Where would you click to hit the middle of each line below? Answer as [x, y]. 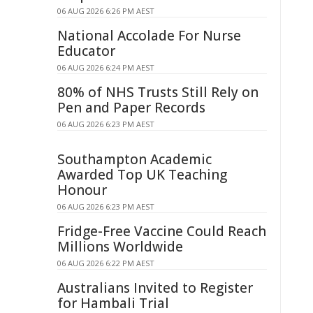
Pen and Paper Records [131, 108]
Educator [86, 51]
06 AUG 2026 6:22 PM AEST [106, 263]
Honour [82, 190]
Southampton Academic [134, 159]
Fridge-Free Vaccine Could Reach [162, 231]
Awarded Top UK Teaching [142, 175]
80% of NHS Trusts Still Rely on [158, 92]
